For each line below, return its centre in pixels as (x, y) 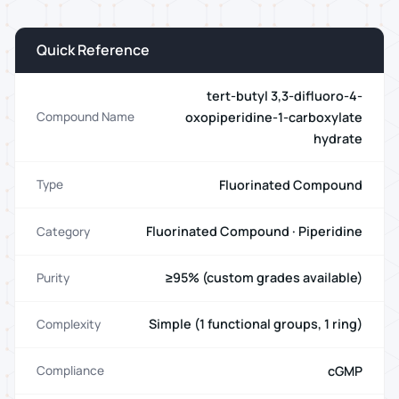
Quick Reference (93, 50)
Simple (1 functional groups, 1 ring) (256, 324)
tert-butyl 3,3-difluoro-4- (285, 95)
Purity (53, 277)
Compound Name (85, 117)
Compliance (70, 371)
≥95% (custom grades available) (264, 278)
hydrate (338, 138)
